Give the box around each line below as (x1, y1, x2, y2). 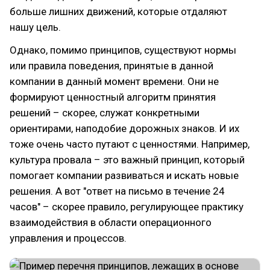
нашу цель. (10, 21, 61, 33)
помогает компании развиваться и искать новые (10, 169, 239, 181)
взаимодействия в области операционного (10, 216, 212, 228)
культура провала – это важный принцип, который (10, 154, 245, 166)
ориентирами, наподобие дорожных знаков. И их (10, 122, 239, 134)
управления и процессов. (10, 232, 127, 244)
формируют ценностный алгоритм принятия (10, 91, 216, 103)
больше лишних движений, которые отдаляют (10, 5, 227, 17)
